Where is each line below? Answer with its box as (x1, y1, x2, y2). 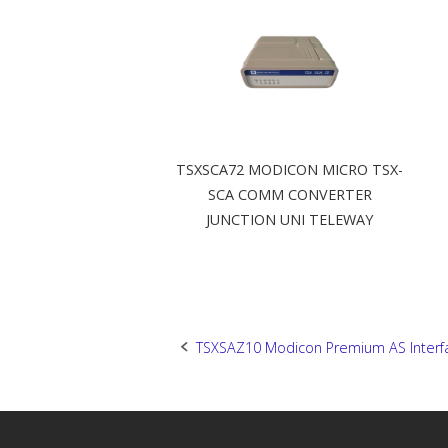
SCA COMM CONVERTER (207, 185, 372, 205)
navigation (171, 378, 283, 413)
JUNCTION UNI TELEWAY (206, 210, 373, 230)
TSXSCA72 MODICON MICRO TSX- (176, 160, 403, 180)
